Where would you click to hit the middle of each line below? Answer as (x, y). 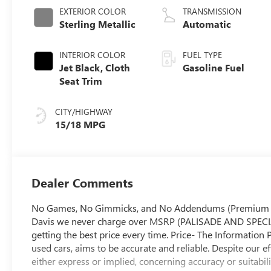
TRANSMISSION (212, 11)
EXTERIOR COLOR (93, 11)
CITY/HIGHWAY (84, 111)
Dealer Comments (83, 182)
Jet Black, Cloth (95, 67)
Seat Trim (81, 80)
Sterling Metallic (98, 24)
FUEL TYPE (203, 54)
